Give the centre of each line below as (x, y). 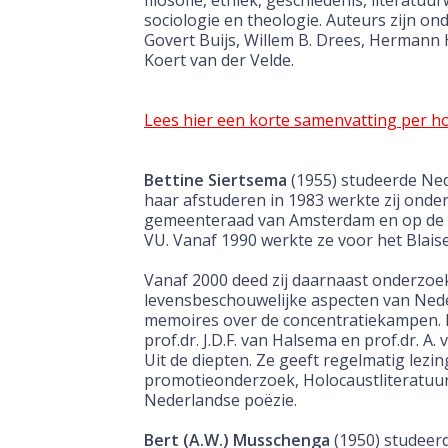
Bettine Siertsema (215, 180)
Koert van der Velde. (219, 60)
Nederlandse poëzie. (220, 400)
